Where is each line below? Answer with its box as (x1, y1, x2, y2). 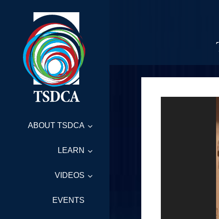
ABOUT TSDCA (28, 121, 85, 130)
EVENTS (52, 196, 85, 205)
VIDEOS (55, 171, 85, 180)
